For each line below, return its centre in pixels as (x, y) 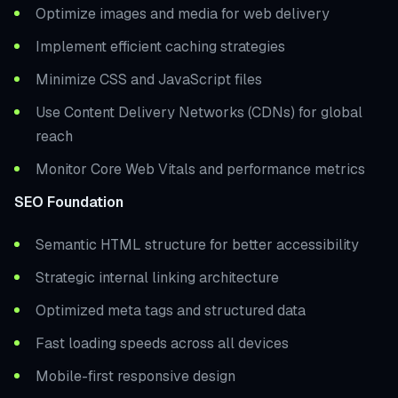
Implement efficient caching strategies (160, 46)
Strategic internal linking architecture (157, 277)
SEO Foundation (69, 202)
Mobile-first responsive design (135, 376)
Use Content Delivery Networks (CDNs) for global (199, 112)
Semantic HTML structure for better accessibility (197, 244)
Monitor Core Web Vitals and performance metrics (200, 169)
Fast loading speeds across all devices (162, 343)
